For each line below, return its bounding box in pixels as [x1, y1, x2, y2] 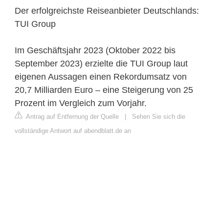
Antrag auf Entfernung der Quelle [24, 112, 119, 120]
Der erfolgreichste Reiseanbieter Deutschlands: [15, 5, 199, 16]
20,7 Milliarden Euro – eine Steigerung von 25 [15, 85, 193, 95]
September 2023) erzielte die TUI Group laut [15, 58, 188, 68]
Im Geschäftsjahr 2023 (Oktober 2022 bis [15, 45, 175, 55]
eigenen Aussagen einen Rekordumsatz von [15, 71, 187, 82]
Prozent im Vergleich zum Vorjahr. [15, 98, 147, 108]
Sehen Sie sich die [132, 112, 185, 120]
